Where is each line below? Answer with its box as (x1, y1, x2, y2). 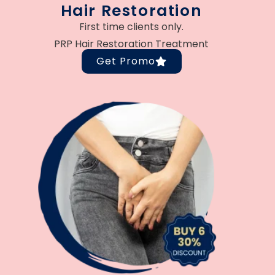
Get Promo (96, 53, 155, 68)
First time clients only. (79, 19, 184, 34)
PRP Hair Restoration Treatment (54, 36, 209, 51)
